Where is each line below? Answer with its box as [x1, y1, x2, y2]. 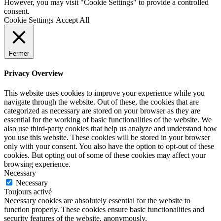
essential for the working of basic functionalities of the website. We [4, 115, 212, 124]
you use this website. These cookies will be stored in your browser [4, 133, 210, 142]
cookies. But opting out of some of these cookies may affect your [4, 150, 206, 159]
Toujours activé [4, 187, 52, 196]
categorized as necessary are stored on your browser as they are [4, 106, 200, 115]
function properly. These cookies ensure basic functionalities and [4, 205, 204, 214]
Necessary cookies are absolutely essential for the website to [4, 196, 190, 205]
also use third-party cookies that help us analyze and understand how [4, 124, 217, 133]
